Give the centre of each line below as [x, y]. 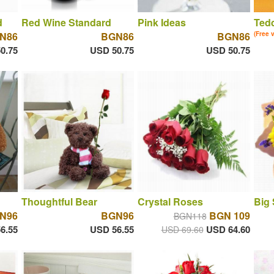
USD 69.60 [182, 230]
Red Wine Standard [66, 22]
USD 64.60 [228, 230]
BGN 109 [229, 216]
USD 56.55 [112, 230]
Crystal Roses [170, 202]
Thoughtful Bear [59, 202]
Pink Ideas [161, 22]
